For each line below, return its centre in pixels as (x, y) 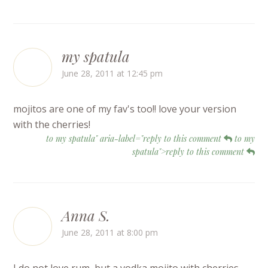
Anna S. (86, 216)
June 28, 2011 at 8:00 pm (110, 233)
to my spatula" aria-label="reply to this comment (135, 139)
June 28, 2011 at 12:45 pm (112, 74)
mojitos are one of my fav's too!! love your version (125, 109)
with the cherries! (52, 125)
